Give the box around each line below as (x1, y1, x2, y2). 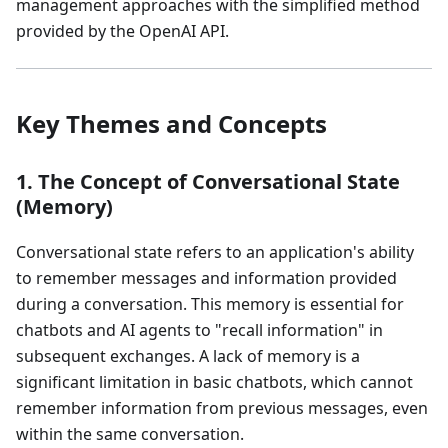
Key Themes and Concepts (16, 107, 327, 141)
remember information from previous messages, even (16, 397, 428, 420)
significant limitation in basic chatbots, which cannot (16, 371, 413, 394)
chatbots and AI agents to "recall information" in (16, 319, 383, 342)
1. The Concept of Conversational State (16, 168, 400, 196)
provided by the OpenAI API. (16, 20, 229, 43)
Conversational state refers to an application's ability (16, 241, 414, 264)
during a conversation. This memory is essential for (16, 293, 404, 316)
